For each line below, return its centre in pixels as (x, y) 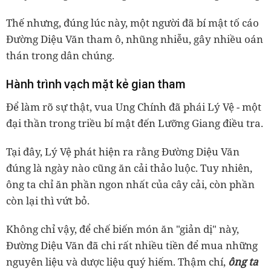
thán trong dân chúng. (60, 56)
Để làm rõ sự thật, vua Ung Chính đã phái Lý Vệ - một (134, 107)
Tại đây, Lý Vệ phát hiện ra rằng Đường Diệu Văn (123, 152)
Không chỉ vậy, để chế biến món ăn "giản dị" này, (122, 229)
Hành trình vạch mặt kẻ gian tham (96, 84)
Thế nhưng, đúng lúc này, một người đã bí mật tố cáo (132, 23)
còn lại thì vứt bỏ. (48, 201)
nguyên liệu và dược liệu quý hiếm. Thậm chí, (116, 262)
